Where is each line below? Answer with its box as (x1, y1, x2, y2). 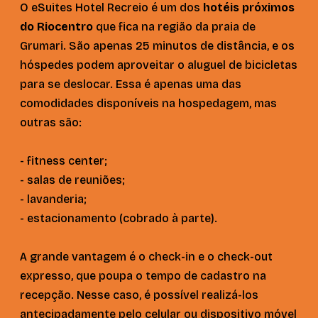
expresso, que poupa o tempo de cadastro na (20, 268, 266, 283)
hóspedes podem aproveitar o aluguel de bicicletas (20, 57, 297, 72)
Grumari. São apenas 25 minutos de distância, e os (20, 38, 295, 53)
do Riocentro (20, 19, 93, 33)
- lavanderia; (20, 192, 87, 206)
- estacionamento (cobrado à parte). (20, 211, 217, 225)
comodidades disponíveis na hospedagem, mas (20, 96, 277, 110)
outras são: (20, 115, 82, 129)
